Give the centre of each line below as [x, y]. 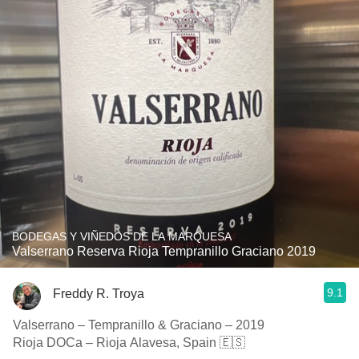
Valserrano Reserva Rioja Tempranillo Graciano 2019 [164, 251]
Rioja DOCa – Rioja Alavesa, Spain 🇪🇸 [129, 343]
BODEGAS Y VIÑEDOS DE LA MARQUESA [122, 236]
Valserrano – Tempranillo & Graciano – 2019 [139, 325]
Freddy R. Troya [99, 293]
